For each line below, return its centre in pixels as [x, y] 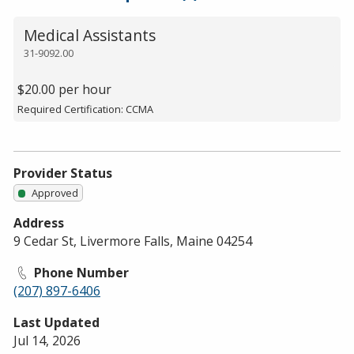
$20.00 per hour [64, 90]
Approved [55, 192]
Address [39, 222]
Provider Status [63, 173]
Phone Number [80, 272]
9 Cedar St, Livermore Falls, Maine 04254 [133, 241]
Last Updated [56, 322]
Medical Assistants [89, 36]
